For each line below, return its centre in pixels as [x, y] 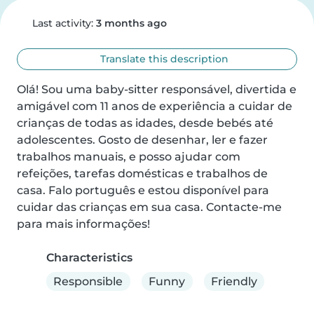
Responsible [88, 281]
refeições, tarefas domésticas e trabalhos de [142, 173]
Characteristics [89, 258]
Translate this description [163, 59]
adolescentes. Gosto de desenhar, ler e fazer [142, 140]
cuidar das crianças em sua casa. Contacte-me [149, 207]
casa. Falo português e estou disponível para [143, 190]
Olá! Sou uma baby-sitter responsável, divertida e [157, 89]
